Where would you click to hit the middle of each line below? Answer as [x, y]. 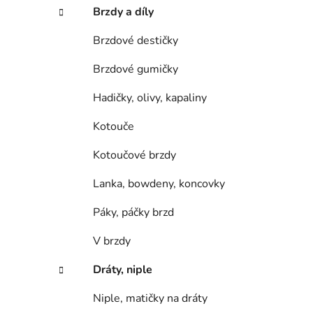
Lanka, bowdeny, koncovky [159, 184]
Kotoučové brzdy [134, 155]
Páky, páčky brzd [133, 213]
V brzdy [112, 241]
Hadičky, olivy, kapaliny [150, 98]
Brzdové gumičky [136, 70]
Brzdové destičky [136, 41]
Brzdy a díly [123, 12]
